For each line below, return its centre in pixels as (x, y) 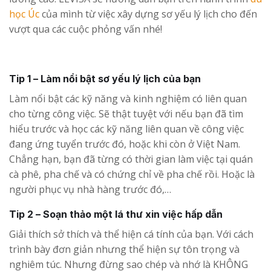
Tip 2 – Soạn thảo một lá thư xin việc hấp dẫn (116, 214)
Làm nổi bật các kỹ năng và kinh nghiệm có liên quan (128, 98)
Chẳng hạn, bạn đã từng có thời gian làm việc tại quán (131, 159)
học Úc (24, 14)
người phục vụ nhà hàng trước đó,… (90, 189)
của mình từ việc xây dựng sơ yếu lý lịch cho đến (148, 14)
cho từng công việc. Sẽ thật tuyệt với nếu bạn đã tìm (126, 113)
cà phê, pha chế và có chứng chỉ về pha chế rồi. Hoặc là (132, 174)
